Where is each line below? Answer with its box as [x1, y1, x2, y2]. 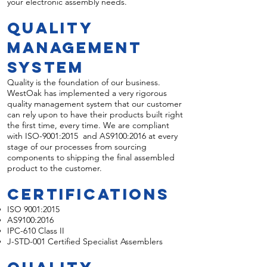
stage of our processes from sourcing [7, 141, 147, 152]
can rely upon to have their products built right [7, 109, 183, 120]
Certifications [7, 184, 170, 204]
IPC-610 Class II [7, 225, 64, 236]
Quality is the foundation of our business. [7, 77, 160, 88]
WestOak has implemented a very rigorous [7, 88, 167, 98]
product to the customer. [7, 163, 102, 173]
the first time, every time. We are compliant [7, 120, 169, 131]
